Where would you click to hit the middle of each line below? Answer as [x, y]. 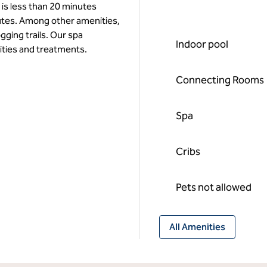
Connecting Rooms [220, 80]
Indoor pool [202, 44]
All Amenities [197, 227]
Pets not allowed [213, 187]
